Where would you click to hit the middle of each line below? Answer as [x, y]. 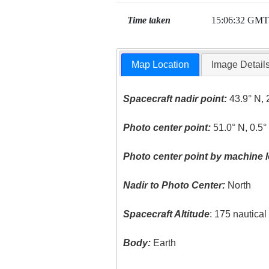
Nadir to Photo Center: [174, 186]
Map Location [161, 65]
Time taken [149, 20]
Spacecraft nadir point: [175, 99]
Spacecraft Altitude [167, 214]
